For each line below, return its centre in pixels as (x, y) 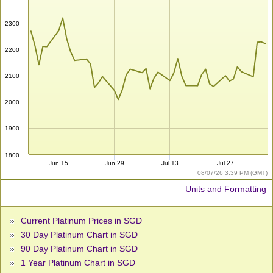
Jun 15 (59, 163)
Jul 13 (170, 163)
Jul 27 (226, 163)
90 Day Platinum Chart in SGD (79, 249)
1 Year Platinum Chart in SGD (78, 263)
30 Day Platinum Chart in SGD (79, 235)
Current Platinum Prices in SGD (81, 221)
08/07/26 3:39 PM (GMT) (232, 173)
